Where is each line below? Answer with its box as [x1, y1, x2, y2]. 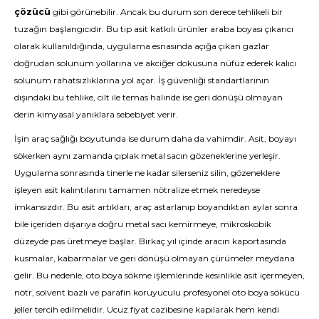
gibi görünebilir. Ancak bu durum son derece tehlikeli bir [51, 6, 283, 17]
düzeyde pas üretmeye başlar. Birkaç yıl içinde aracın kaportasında [14, 236, 286, 246]
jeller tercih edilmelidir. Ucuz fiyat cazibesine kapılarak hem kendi [14, 304, 279, 315]
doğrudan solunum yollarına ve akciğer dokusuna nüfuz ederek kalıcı [14, 58, 296, 68]
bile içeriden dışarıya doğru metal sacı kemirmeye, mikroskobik [14, 219, 271, 229]
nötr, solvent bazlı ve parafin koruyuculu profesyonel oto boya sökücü [14, 287, 300, 298]
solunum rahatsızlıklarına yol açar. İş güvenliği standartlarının [14, 75, 269, 85]
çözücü [14, 6, 51, 17]
